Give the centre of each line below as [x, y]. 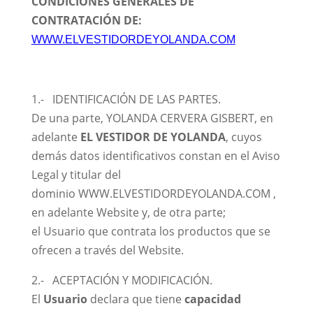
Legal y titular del [76, 175]
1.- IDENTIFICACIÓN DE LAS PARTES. [126, 99]
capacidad [212, 299]
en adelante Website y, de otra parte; [128, 212]
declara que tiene [137, 299]
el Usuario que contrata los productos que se [151, 231]
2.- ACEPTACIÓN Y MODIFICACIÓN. [122, 280]
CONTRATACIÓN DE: [86, 20]
